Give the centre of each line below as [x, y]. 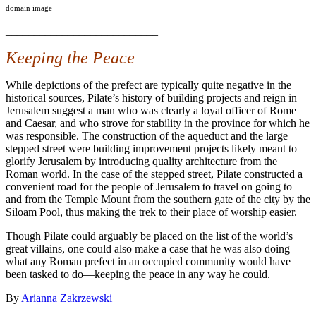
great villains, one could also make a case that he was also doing [148, 249]
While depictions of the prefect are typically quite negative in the [148, 85]
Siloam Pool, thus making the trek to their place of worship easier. [153, 212]
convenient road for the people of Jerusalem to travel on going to [149, 187]
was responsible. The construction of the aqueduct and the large [147, 136]
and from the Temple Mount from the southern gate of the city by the [158, 200]
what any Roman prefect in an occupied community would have [148, 262]
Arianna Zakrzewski [67, 298]
